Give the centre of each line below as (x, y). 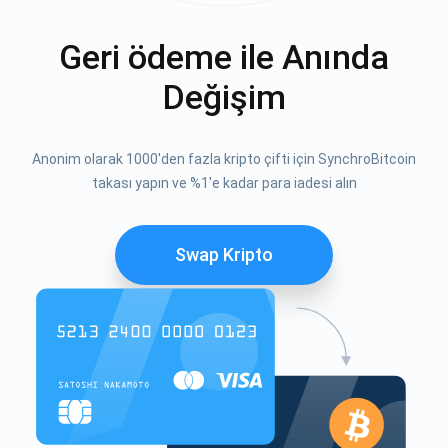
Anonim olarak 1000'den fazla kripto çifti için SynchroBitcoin (224, 158)
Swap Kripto (224, 254)
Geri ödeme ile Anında (224, 56)
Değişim (224, 96)
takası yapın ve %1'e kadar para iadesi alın (224, 182)
